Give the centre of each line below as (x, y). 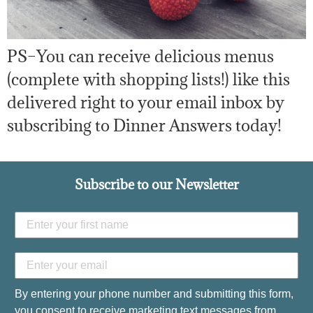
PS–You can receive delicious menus (140, 56)
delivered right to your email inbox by (146, 102)
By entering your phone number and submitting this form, (154, 293)
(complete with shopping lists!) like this (148, 79)
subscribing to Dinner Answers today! (144, 125)
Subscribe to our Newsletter (156, 185)
